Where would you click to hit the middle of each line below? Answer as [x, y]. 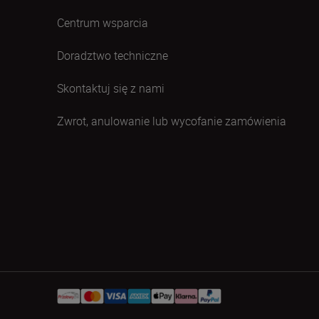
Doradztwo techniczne [113, 56]
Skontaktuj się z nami [111, 88]
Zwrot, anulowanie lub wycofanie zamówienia [172, 121]
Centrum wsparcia [103, 23]
